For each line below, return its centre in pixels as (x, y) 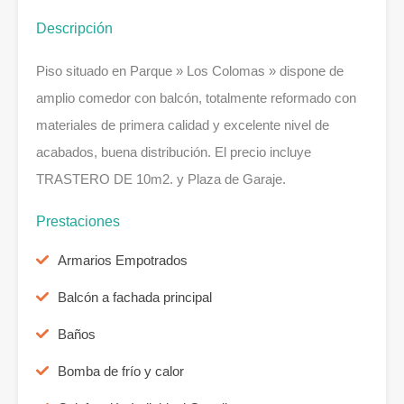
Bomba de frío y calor (121, 372)
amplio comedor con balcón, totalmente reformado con (196, 98)
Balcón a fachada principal (135, 298)
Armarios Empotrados (123, 261)
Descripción (74, 29)
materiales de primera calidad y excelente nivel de (183, 125)
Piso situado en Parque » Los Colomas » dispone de (190, 71)
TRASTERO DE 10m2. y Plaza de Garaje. (161, 179)
